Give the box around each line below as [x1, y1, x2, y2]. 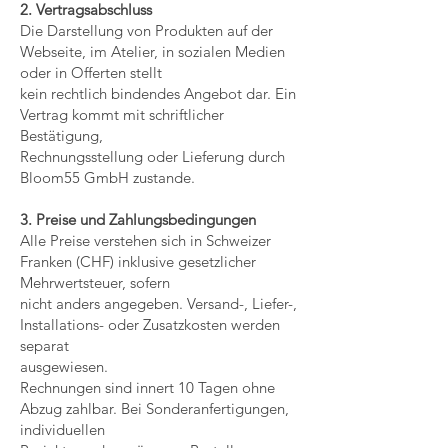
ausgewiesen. [20, 357, 108, 376]
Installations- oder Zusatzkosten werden [20, 315, 280, 334]
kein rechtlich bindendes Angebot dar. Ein [20, 84, 296, 103]
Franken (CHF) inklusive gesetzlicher [20, 252, 256, 271]
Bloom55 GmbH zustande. [20, 168, 195, 187]
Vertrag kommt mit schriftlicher [20, 105, 224, 124]
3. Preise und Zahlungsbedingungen [20, 210, 256, 229]
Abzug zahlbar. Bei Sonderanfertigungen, [20, 399, 289, 418]
